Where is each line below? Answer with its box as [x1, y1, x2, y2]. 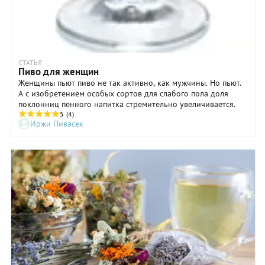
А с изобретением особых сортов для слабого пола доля [18, 88, 228, 99]
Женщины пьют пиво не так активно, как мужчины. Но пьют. [18, 77, 241, 88]
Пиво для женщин [18, 64, 99, 78]
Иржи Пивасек [30, 118, 83, 129]
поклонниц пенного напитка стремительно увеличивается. [18, 98, 235, 109]
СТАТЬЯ [18, 57, 42, 67]
